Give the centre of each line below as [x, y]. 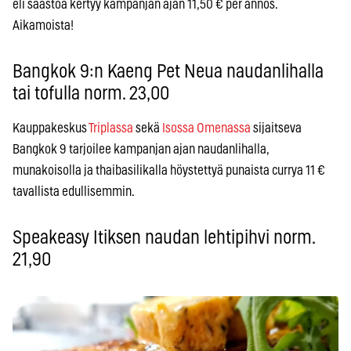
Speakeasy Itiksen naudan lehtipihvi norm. [164, 238]
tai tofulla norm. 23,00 [91, 94]
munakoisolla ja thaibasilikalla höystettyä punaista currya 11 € [169, 170]
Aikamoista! [43, 25]
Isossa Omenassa [206, 128]
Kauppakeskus [51, 128]
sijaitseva [276, 128]
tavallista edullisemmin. [74, 191]
